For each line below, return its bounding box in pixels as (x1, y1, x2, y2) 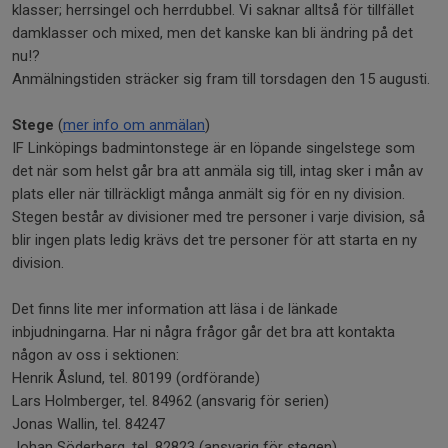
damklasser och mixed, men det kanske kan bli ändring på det (12, 24, 413, 42)
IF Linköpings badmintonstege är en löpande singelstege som (12, 139, 415, 157)
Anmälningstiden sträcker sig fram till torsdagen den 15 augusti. (12, 70, 430, 88)
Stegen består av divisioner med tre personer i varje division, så (12, 208, 425, 226)
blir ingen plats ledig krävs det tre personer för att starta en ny (12, 231, 417, 249)
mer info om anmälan (63, 116, 205, 134)
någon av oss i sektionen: (12, 346, 179, 364)
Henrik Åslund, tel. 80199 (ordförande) (12, 369, 260, 387)
